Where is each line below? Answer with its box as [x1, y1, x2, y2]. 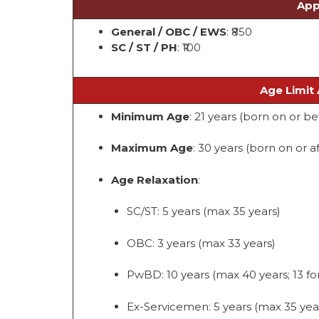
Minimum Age [110, 109, 189, 123]
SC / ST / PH [110, 40, 177, 54]
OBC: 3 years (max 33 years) [127, 236, 276, 250]
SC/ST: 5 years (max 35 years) [127, 204, 281, 219]
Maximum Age [110, 141, 193, 155]
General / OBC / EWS [110, 24, 226, 38]
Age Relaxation [110, 172, 198, 187]
